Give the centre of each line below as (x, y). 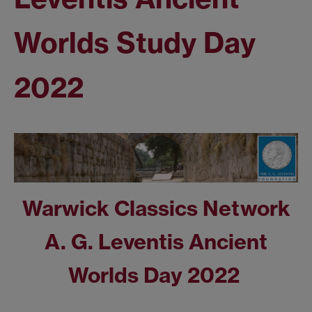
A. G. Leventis (117, 242)
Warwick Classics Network (156, 209)
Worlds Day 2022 (154, 275)
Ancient (228, 242)
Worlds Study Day (135, 42)
